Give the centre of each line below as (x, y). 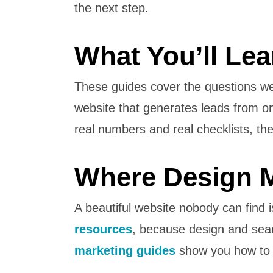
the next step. (112, 8)
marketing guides (125, 251)
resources (103, 229)
